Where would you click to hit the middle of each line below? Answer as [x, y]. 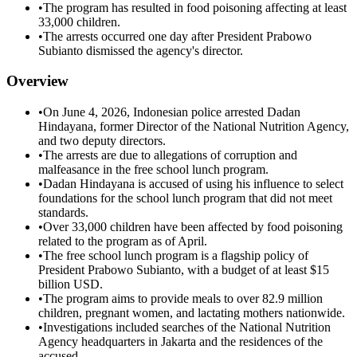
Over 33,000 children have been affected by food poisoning [193, 227]
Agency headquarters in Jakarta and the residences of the [180, 342]
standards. [63, 213]
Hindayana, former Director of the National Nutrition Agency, [194, 127]
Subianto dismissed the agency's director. [141, 50]
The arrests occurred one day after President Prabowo [177, 36]
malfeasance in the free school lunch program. [153, 170]
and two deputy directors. [102, 141]
